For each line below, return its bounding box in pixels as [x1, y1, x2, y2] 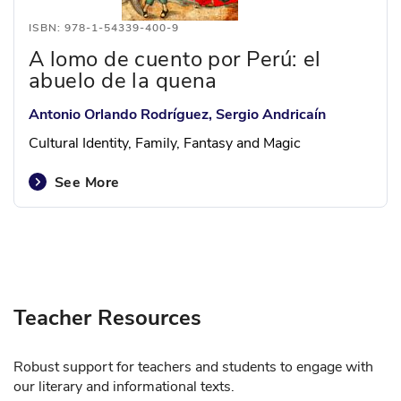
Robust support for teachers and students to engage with [13, 357, 373, 377]
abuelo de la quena [29, 66, 218, 95]
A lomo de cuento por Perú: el [29, 45, 321, 73]
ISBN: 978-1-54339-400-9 [29, 21, 179, 35]
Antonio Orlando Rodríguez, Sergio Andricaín [29, 105, 326, 124]
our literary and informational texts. [13, 377, 235, 397]
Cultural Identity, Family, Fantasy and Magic [29, 133, 301, 153]
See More [55, 173, 120, 192]
